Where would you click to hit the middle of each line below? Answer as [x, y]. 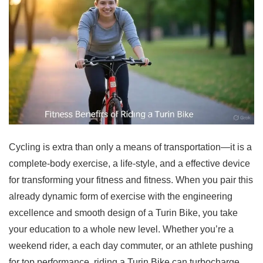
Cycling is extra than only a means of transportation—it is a [130, 147]
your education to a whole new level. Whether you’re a [121, 229]
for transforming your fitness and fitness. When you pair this [131, 180]
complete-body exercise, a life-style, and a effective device [129, 163]
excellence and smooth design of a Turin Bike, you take [123, 213]
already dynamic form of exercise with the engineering [121, 196]
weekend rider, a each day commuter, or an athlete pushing [131, 245]
